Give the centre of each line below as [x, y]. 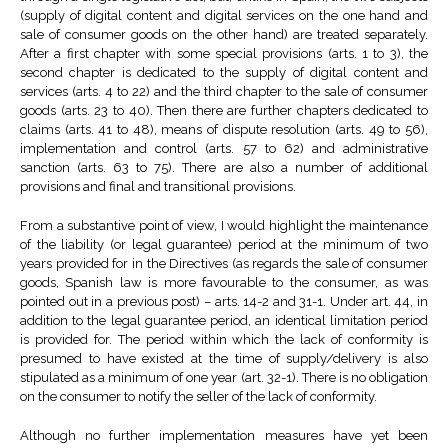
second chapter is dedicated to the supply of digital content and [224, 73]
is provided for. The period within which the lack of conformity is [224, 340]
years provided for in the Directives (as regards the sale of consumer [224, 264]
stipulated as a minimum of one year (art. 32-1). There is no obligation [224, 378]
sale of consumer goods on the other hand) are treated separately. [224, 35]
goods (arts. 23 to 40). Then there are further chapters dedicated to [224, 111]
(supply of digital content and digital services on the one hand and [224, 16]
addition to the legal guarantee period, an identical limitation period [224, 321]
